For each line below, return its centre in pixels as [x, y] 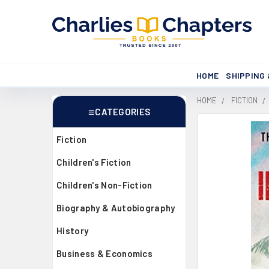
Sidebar [82, 128]
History [73, 231]
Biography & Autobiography [116, 208]
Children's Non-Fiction [104, 185]
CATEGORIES [123, 112]
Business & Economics [104, 253]
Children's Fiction [94, 162]
